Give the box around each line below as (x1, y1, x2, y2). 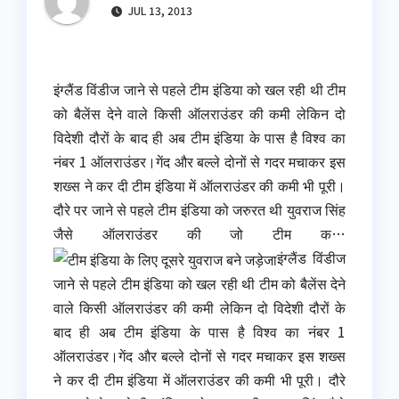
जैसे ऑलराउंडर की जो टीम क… (53, 223, 346, 245)
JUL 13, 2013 (126, 3, 192, 19)
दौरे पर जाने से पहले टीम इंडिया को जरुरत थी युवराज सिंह (53, 199, 346, 221)
